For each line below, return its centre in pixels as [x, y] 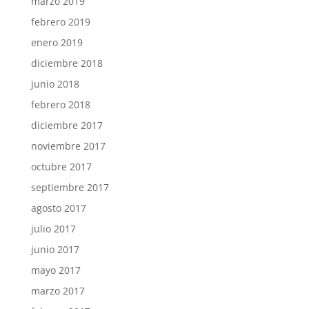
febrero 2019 [60, 22]
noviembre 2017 [68, 146]
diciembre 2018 [67, 63]
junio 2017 [55, 250]
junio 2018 [55, 84]
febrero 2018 [60, 105]
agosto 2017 [58, 208]
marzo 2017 [58, 291]
